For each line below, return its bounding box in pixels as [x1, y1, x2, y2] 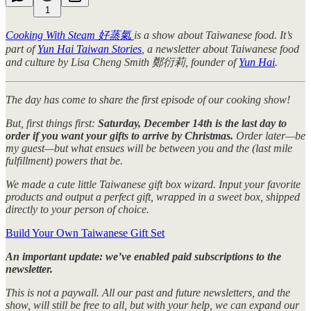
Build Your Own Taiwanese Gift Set [6, 226, 165, 239]
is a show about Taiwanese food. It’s [134, 28, 292, 41]
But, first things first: [6, 117, 98, 129]
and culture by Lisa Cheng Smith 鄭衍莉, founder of [6, 56, 239, 68]
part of [6, 42, 37, 55]
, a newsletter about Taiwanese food [142, 42, 299, 55]
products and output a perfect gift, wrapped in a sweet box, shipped [6, 190, 300, 203]
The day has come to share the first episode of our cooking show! [6, 93, 290, 106]
